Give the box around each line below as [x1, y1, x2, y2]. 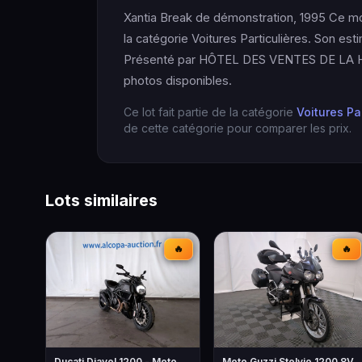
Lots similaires [45, 191, 158, 210]
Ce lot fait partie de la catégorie [124, 105, 297, 119]
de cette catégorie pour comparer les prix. [124, 121, 351, 135]
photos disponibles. [124, 74, 232, 88]
